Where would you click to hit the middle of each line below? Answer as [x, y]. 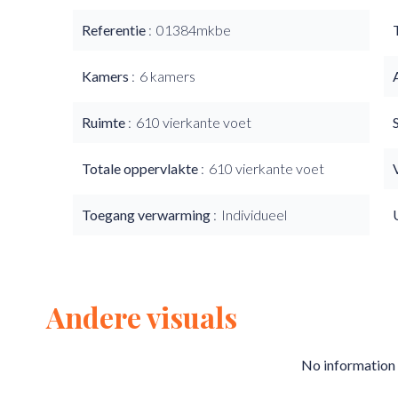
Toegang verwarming [147, 215]
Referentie [115, 30]
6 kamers [167, 76]
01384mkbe [194, 30]
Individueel [254, 215]
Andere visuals [142, 317]
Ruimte [105, 122]
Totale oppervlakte [141, 168]
